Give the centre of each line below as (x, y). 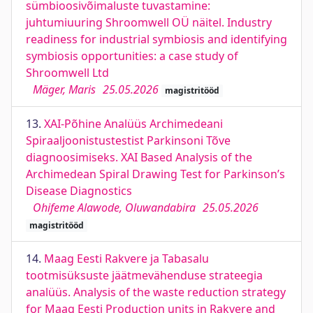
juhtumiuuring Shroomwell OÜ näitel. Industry (149, 22)
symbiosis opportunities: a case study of (132, 56)
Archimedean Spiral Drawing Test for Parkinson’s (155, 174)
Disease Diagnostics (79, 191)
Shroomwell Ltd (67, 73)
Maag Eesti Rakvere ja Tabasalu (126, 259)
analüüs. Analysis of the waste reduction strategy (156, 292)
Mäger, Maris (64, 89)
